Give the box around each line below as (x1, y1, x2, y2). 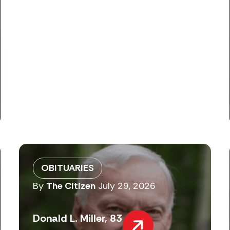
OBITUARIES (41, 162, 94, 175)
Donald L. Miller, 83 (32, 211, 122, 225)
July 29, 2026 (98, 180, 156, 193)
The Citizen (46, 180, 95, 193)
